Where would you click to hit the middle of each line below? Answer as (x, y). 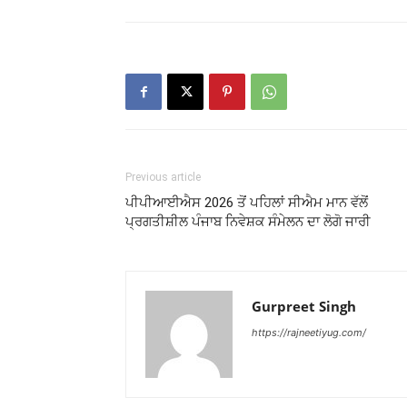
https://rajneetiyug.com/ (309, 333)
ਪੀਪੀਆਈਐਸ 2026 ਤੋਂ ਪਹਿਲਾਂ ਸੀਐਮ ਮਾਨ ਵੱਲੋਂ (247, 203)
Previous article (163, 177)
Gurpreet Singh (304, 306)
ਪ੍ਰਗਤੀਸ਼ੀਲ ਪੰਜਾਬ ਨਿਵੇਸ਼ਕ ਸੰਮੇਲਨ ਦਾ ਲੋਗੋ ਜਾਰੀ (248, 222)
